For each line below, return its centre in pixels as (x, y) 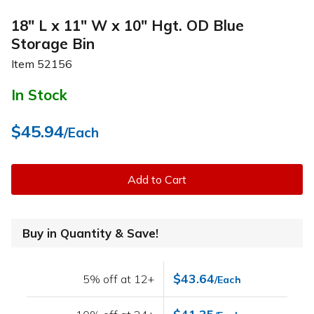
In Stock (39, 95)
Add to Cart (157, 180)
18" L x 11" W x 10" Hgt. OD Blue (128, 25)
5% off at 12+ (119, 279)
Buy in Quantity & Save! (90, 233)
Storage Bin (53, 43)
